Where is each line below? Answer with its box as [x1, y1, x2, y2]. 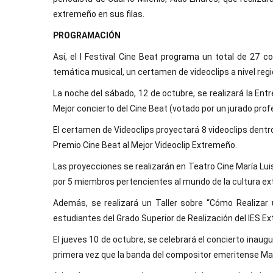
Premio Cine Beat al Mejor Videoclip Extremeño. [53, 140, 237, 150]
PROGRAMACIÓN [53, 30, 121, 40]
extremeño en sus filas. [53, 9, 144, 19]
